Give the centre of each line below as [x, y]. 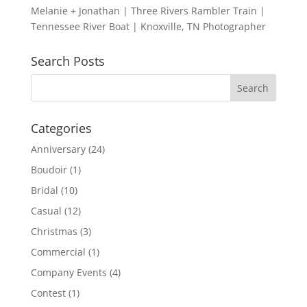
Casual [46, 211]
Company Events [69, 273]
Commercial [58, 252]
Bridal [44, 191]
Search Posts [67, 61]
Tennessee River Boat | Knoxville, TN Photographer [148, 27]
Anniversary [58, 149]
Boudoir [49, 170]
